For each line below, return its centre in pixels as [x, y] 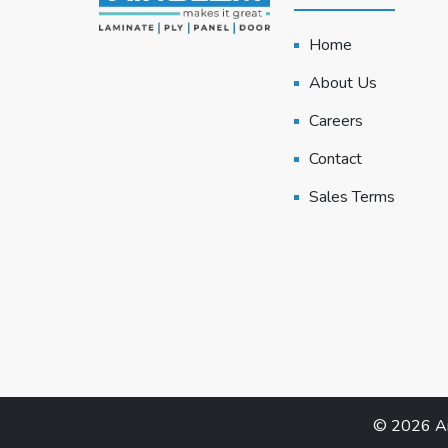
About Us [343, 83]
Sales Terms [352, 197]
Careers [336, 121]
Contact [335, 159]
